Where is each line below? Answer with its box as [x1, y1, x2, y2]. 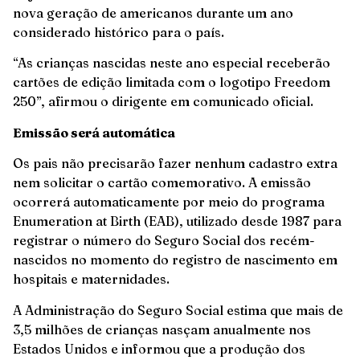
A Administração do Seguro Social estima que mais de [13, 301, 343, 318]
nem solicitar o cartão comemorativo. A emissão [13, 174, 311, 191]
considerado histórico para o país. [13, 23, 224, 40]
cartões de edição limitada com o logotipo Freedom [13, 74, 330, 91]
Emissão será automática [13, 124, 175, 141]
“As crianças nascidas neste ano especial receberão [13, 55, 330, 72]
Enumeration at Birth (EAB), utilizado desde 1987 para [13, 213, 342, 230]
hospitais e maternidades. [13, 271, 170, 288]
